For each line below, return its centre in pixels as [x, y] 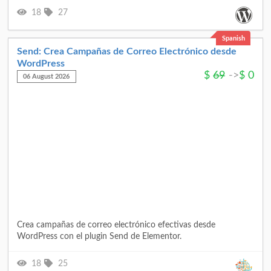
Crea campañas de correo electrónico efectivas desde [116, 225]
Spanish [233, 38]
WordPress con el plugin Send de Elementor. [99, 236]
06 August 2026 [47, 77]
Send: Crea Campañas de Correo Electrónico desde [127, 51]
